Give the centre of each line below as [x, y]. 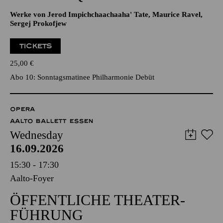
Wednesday [37, 135]
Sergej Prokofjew [38, 23]
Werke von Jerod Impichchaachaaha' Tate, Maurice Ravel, [106, 14]
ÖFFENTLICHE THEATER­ [98, 200]
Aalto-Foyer [32, 178]
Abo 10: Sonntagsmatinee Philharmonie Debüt [82, 77]
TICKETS [36, 46]
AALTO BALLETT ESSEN [52, 121]
